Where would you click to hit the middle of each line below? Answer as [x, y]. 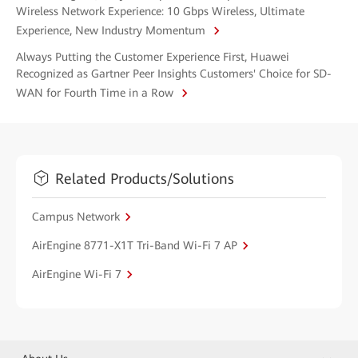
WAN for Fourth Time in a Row [96, 92]
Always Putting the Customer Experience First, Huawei [153, 57]
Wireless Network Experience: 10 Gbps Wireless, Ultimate [160, 12]
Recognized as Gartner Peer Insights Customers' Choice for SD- [174, 74]
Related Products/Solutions [145, 178]
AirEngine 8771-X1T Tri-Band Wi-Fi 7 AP [135, 245]
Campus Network [76, 216]
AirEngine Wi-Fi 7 [77, 274]
